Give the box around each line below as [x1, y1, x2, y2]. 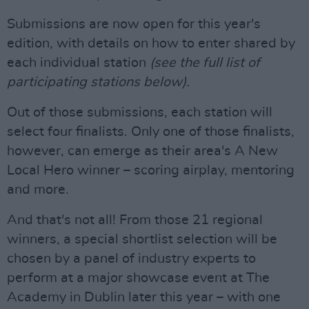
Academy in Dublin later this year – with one [7, 290, 281, 304]
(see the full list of [150, 55, 260, 70]
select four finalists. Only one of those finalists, [7, 124, 295, 139]
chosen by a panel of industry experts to [7, 251, 256, 266]
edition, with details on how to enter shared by [7, 36, 295, 50]
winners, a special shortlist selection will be [7, 232, 277, 246]
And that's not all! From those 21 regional [7, 212, 263, 227]
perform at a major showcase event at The [7, 270, 270, 285]
